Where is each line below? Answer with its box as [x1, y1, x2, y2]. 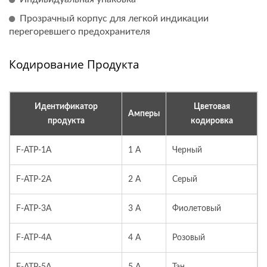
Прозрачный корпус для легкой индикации [20, 14, 209, 23]
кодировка [190, 117, 233, 125]
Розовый [172, 234, 205, 242]
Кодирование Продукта [9, 57, 139, 72]
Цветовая [193, 103, 230, 111]
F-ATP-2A [16, 175, 51, 184]
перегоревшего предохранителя [9, 27, 150, 36]
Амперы [128, 110, 160, 118]
